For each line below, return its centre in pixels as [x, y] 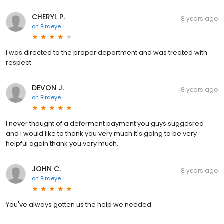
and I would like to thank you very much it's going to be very [101, 134]
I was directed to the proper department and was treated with [107, 53]
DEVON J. [48, 88]
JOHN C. [46, 169]
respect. [19, 63]
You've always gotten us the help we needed [79, 205]
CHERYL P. [48, 17]
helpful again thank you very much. [62, 144]
